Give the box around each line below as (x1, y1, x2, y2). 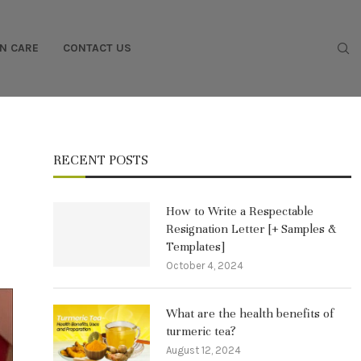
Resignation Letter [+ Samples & (166, 222, 336, 236)
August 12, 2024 (166, 344, 241, 356)
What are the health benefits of (166, 306, 334, 321)
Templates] (166, 239, 225, 254)
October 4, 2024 (166, 259, 243, 272)
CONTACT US (62, 41, 131, 55)
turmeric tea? (166, 324, 236, 338)
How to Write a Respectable (166, 204, 313, 218)
